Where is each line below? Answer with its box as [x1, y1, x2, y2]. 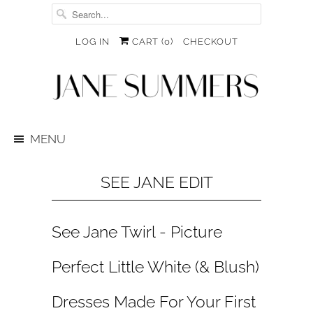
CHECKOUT [182, 36, 238, 47]
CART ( [129, 36, 164, 47]
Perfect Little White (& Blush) [52, 258, 259, 276]
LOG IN [75, 36, 110, 47]
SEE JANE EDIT [100, 173, 213, 191]
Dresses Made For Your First [52, 293, 256, 311]
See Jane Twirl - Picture [52, 223, 222, 241]
